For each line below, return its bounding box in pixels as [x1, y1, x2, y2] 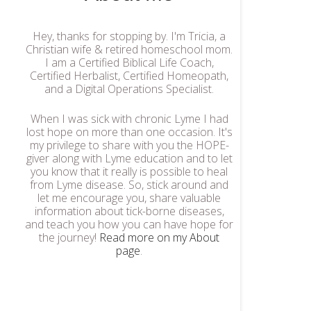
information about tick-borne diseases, [34, 203, 224, 219]
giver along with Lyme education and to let [26, 151, 233, 166]
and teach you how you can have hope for [25, 217, 233, 232]
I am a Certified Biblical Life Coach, [44, 55, 214, 70]
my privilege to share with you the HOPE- [29, 137, 229, 153]
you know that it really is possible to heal [31, 164, 228, 179]
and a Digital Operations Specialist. [44, 81, 214, 96]
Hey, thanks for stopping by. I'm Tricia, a [33, 28, 226, 44]
